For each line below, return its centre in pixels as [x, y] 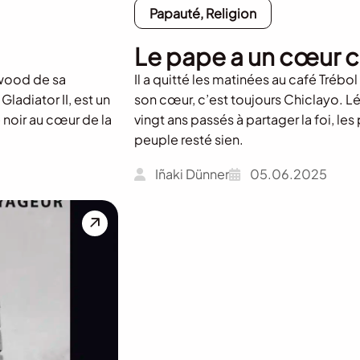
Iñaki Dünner [192, 174]
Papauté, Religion [202, 14]
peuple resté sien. [188, 140]
